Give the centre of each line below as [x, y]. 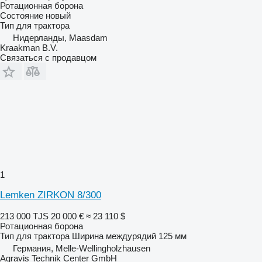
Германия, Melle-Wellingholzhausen [82, 248]
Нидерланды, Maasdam [60, 37]
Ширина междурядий [114, 236]
